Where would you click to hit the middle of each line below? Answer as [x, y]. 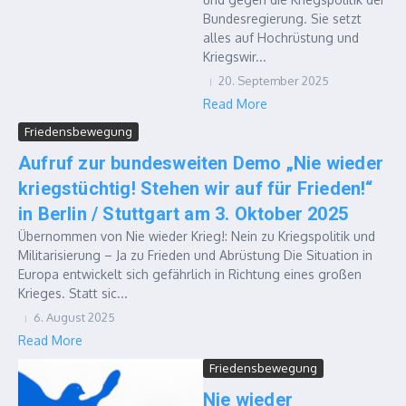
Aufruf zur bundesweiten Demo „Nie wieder [201, 163]
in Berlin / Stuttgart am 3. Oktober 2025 [184, 214]
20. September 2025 [274, 81]
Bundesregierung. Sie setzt [282, 19]
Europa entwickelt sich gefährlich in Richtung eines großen [190, 274]
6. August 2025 [74, 317]
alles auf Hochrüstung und [281, 38]
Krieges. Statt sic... [73, 293]
